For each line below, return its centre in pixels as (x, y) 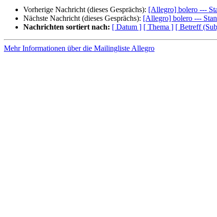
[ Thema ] (158, 27)
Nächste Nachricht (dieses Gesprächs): (83, 18)
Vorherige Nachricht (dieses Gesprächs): (86, 10)
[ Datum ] (127, 27)
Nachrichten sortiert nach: (67, 27)
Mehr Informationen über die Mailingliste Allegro (79, 48)
